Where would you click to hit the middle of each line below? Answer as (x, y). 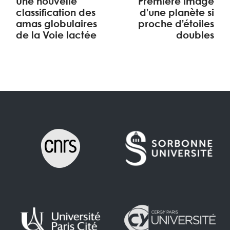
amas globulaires (57, 25)
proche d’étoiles (176, 25)
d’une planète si (177, 14)
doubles (195, 36)
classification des (56, 14)
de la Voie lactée (56, 36)
